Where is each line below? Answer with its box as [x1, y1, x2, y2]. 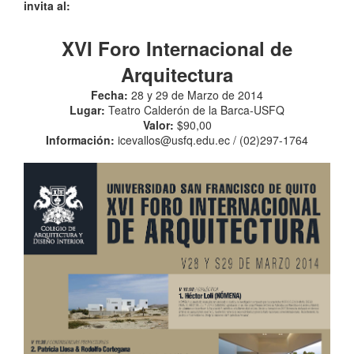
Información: [46, 132, 115, 148]
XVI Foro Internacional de [62, 35, 292, 62]
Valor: [142, 117, 174, 133]
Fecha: [91, 87, 128, 103]
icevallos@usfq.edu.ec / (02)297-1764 [115, 132, 308, 148]
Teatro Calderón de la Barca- [105, 102, 254, 118]
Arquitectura [121, 61, 233, 88]
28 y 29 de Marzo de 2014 [128, 87, 263, 103]
